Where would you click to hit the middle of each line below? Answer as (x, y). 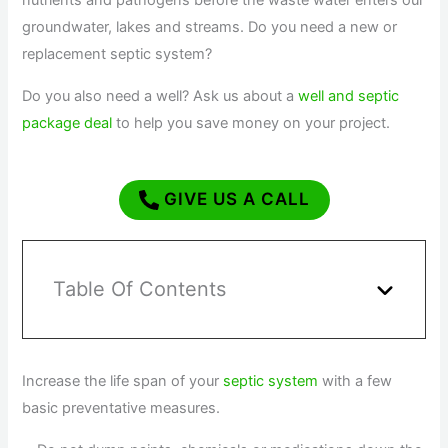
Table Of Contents (140, 289)
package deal (67, 122)
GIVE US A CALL (234, 198)
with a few (355, 381)
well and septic (349, 95)
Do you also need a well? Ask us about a (160, 95)
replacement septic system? (117, 54)
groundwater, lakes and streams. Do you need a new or (210, 27)
